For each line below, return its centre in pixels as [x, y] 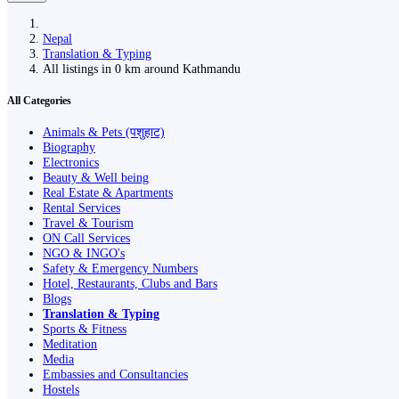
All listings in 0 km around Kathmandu [145, 68]
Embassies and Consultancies [115, 375]
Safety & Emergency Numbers [120, 269]
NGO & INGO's [84, 253]
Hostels [61, 390]
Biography [69, 147]
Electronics [71, 163]
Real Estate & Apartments [108, 193]
